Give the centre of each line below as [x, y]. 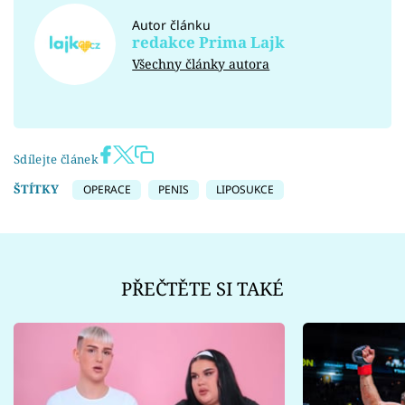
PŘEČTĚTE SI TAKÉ [202, 289]
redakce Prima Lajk [209, 42]
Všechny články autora [201, 63]
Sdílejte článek [56, 159]
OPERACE [107, 189]
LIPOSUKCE [245, 189]
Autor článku [172, 24]
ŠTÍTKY [36, 188]
